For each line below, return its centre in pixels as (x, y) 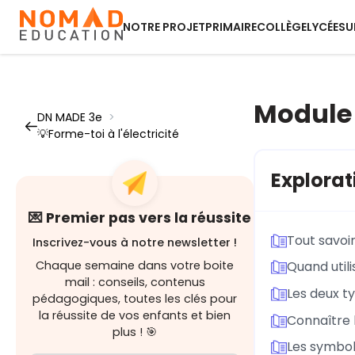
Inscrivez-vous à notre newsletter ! (135, 242)
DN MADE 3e (70, 117)
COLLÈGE (282, 27)
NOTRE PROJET (164, 27)
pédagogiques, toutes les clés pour (135, 299)
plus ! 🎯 (135, 332)
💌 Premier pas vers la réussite (140, 218)
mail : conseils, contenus (135, 282)
